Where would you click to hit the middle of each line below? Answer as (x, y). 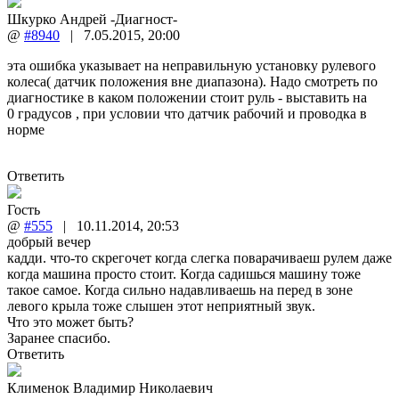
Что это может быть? (70, 322)
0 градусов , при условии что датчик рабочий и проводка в (187, 113)
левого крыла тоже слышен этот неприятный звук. (161, 305)
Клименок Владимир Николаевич (110, 387)
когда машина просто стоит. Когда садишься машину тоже (184, 273)
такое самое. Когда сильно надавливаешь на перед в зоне (180, 289)
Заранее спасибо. (59, 338)
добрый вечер (49, 241)
